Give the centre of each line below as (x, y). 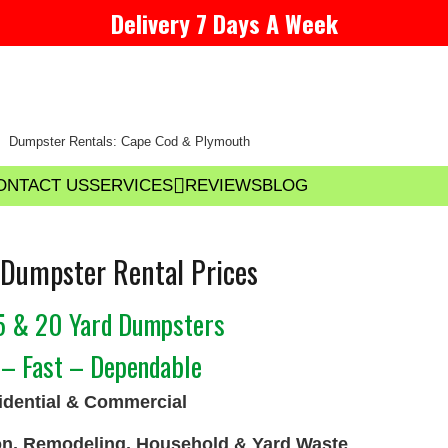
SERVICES (131, 185)
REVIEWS (223, 185)
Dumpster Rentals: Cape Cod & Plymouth (129, 141)
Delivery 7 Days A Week (224, 23)
